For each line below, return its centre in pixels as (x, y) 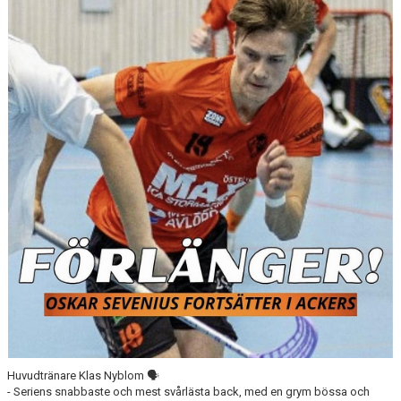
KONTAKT (36, 48)
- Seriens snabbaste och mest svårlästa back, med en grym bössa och (188, 392)
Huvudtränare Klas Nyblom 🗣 (83, 376)
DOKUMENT (42, 9)
